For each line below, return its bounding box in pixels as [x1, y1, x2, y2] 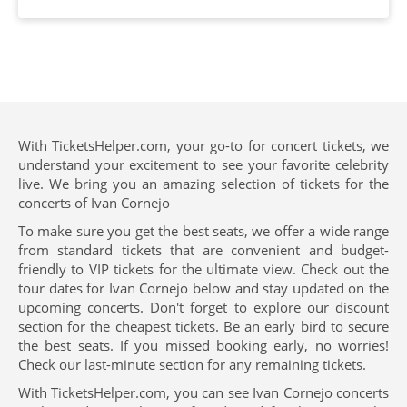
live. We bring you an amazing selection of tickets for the [18, 174, 389, 193]
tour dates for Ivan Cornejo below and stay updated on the [18, 279, 389, 297]
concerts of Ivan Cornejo [18, 194, 170, 212]
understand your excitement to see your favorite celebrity [18, 155, 389, 174]
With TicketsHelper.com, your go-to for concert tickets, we [18, 136, 389, 154]
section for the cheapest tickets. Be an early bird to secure [18, 317, 389, 335]
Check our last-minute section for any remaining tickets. [18, 355, 366, 373]
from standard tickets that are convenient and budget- [18, 241, 389, 259]
